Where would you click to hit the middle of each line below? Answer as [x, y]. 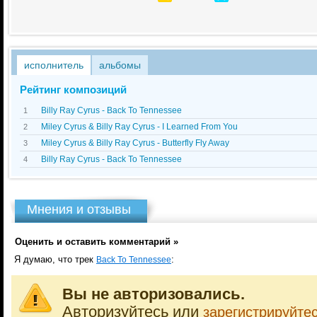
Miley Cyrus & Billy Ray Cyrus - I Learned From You [139, 127]
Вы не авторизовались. [154, 294]
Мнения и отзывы [79, 209]
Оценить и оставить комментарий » [97, 242]
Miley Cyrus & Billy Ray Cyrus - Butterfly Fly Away [135, 143]
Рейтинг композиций [73, 90]
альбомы [120, 65]
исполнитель [54, 65]
